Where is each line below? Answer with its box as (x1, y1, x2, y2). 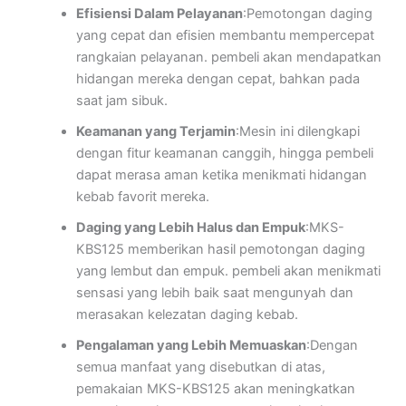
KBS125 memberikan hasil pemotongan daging (75, 241, 365, 258)
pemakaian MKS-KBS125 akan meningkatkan (75, 381, 355, 398)
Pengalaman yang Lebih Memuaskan (75, 337, 306, 354)
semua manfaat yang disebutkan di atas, (75, 359, 325, 376)
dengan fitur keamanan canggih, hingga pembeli (75, 145, 373, 162)
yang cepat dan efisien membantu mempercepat (75, 27, 374, 44)
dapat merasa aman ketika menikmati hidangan (75, 167, 367, 184)
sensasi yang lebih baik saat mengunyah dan (75, 285, 353, 302)
